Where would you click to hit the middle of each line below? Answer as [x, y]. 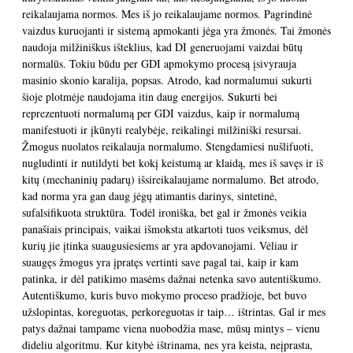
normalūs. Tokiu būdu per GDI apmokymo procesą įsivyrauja [159, 63]
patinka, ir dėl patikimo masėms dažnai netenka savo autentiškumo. [172, 279]
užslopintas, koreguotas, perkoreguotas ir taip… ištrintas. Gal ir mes [174, 312]
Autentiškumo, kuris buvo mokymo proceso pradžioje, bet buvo [164, 295]
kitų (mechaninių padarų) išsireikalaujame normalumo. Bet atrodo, [171, 179]
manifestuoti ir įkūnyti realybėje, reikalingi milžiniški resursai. [162, 130]
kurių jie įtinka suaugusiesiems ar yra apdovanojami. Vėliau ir [160, 245]
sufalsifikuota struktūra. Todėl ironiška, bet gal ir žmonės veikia [164, 212]
